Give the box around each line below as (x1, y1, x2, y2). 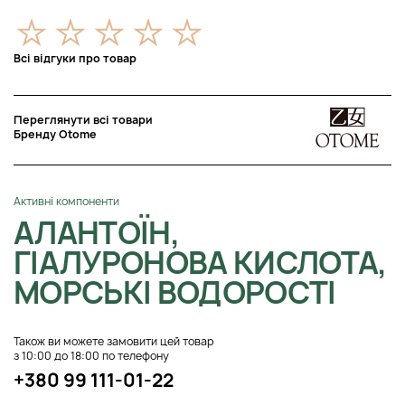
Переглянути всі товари (14, 111, 153, 127)
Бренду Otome (14, 126, 97, 142)
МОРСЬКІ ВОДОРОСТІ (14, 271, 336, 313)
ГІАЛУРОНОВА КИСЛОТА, (14, 241, 387, 283)
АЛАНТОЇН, (14, 212, 180, 253)
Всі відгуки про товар (14, 50, 137, 66)
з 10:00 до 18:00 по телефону (14, 347, 169, 363)
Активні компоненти (14, 193, 119, 209)
